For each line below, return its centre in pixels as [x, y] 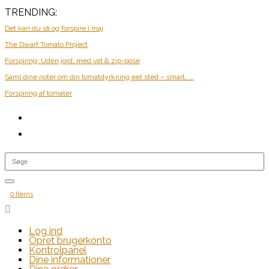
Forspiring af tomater [38, 93]
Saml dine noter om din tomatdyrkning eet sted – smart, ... [99, 77]
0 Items [22, 194]
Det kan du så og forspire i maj [54, 28]
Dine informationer [70, 260]
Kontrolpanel [58, 250]
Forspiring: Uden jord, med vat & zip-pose [72, 61]
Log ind [46, 231]
